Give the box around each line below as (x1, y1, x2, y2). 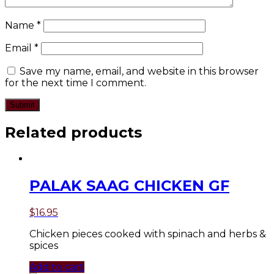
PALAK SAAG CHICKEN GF (29, 177, 229, 195)
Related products (5, 123, 142, 141)
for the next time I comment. (5, 76, 146, 89)
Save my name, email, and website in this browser (20, 65, 259, 77)
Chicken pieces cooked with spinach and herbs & (29, 228, 266, 240)
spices (29, 240, 58, 252)
